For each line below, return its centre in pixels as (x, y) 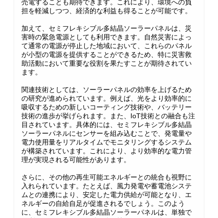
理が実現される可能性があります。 (76, 160)
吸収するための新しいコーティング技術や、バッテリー (107, 107)
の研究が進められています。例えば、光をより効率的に (107, 98)
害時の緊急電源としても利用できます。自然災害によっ (107, 37)
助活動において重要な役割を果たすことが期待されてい (107, 63)
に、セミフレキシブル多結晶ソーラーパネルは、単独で (107, 212)
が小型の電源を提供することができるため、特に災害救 (107, 54)
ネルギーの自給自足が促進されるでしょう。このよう (103, 203)
